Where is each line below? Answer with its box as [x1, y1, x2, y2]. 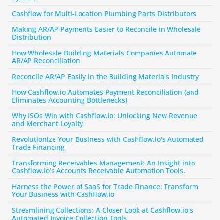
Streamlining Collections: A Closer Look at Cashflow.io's [12, 205, 193, 215]
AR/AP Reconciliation [12, 56, 80, 65]
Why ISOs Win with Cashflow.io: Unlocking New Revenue [12, 111, 197, 120]
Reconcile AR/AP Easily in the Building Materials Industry [12, 72, 199, 81]
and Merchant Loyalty [12, 119, 83, 128]
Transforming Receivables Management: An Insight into [12, 158, 195, 167]
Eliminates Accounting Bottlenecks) [12, 95, 127, 105]
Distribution [12, 32, 51, 42]
